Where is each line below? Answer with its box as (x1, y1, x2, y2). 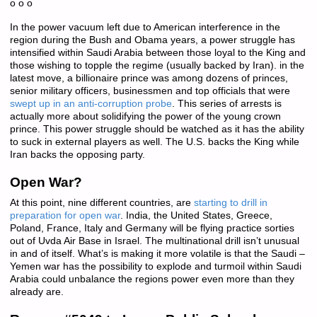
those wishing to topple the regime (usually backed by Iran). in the (9, 60, 304, 71)
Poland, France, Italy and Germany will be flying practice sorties (9, 223, 294, 234)
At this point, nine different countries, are (9, 197, 194, 209)
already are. (9, 287, 64, 298)
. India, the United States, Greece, (120, 210, 272, 221)
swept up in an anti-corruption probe (9, 98, 172, 110)
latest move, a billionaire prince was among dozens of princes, (9, 73, 288, 84)
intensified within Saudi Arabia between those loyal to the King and (9, 47, 306, 59)
